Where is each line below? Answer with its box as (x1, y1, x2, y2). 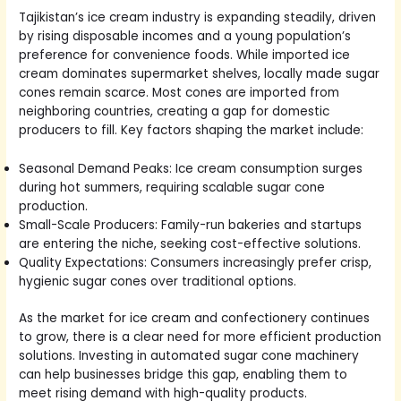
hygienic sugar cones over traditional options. (19, 272, 297, 290)
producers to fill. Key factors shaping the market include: (19, 122, 364, 139)
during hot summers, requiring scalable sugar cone (19, 178, 326, 196)
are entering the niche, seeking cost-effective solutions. (19, 235, 362, 252)
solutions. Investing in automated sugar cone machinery (19, 347, 360, 365)
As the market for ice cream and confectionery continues (19, 310, 371, 328)
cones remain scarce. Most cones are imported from (19, 84, 340, 101)
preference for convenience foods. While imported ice (19, 47, 351, 64)
